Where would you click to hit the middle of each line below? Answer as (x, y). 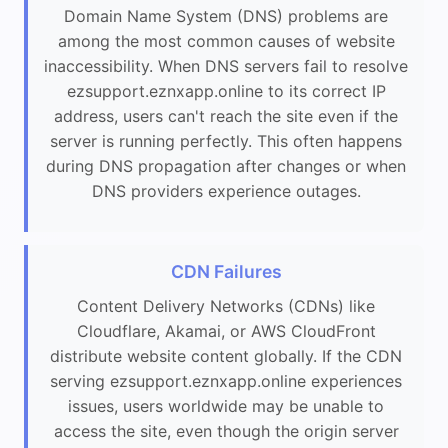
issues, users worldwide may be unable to (226, 405)
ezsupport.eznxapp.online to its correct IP (226, 90)
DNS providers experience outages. (226, 190)
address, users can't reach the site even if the (226, 115)
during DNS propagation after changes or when (226, 165)
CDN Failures (226, 271)
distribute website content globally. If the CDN (226, 355)
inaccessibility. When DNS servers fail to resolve (226, 65)
